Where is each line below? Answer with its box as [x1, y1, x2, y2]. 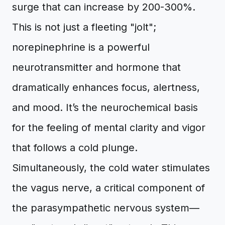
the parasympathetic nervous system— [12, 202, 199, 214]
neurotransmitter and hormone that [12, 61, 181, 73]
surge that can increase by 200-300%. [12, 1, 195, 13]
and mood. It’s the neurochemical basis [12, 101, 198, 114]
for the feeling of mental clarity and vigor [12, 122, 205, 134]
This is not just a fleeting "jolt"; [12, 21, 156, 33]
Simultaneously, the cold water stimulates [12, 162, 210, 174]
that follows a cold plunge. [12, 142, 138, 154]
